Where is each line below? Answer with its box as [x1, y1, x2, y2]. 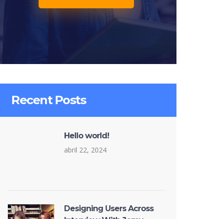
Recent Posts [11, 93, 86, 107]
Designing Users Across [64, 204, 153, 213]
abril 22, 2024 [64, 145, 107, 154]
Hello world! [64, 131, 109, 140]
